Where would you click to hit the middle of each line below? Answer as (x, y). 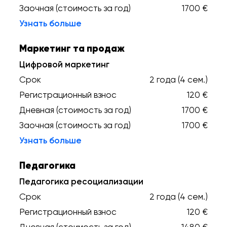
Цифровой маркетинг (64, 64)
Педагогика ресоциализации (81, 181)
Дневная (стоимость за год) (75, 110)
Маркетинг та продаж (72, 48)
